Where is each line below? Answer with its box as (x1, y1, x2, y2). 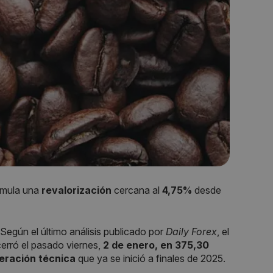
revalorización (41, 183, 112, 196)
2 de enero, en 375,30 (103, 238, 209, 251)
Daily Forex (166, 225, 217, 238)
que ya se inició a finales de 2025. (76, 252, 225, 264)
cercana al (112, 183, 160, 196)
